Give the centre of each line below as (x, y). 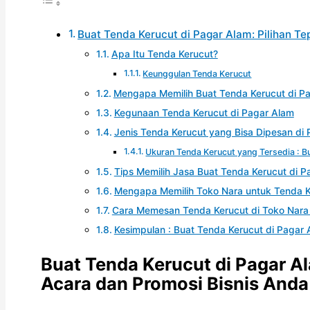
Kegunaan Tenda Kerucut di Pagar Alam (204, 113)
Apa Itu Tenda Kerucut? (164, 54)
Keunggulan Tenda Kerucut (197, 74)
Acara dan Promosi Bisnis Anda (175, 283)
